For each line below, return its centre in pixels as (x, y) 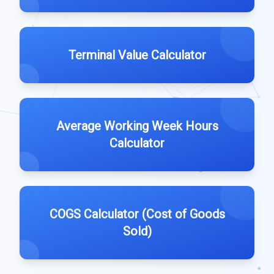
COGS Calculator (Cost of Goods (137, 214)
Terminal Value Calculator (137, 55)
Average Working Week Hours (137, 126)
